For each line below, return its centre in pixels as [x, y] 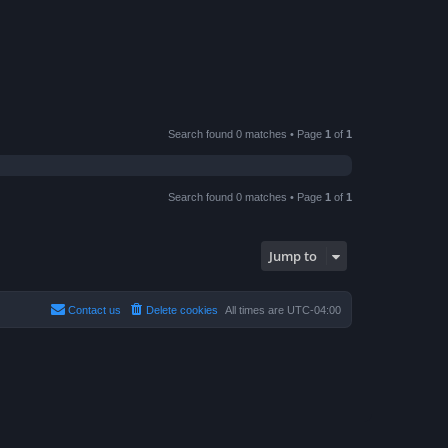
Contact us [94, 310]
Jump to [293, 256]
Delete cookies [182, 310]
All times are [256, 310]
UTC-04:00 [314, 310]
